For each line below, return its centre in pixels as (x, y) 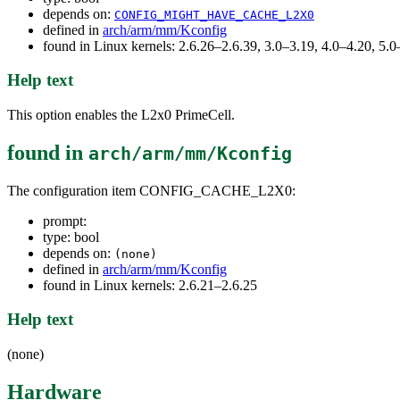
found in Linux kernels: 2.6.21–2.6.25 (150, 285)
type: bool (71, 237)
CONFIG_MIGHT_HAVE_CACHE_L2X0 (214, 14)
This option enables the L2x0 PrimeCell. (121, 114)
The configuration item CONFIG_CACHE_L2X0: (151, 190)
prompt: (65, 221)
